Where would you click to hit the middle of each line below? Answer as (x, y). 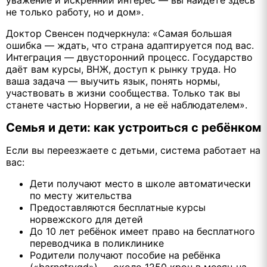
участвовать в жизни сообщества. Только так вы (123, 93)
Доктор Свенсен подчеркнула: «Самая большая (119, 33)
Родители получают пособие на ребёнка (125, 255)
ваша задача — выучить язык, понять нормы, (113, 81)
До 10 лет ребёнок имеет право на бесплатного (142, 232)
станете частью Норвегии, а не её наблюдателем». (127, 105)
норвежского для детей (86, 220)
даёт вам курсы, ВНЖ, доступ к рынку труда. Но (121, 69)
